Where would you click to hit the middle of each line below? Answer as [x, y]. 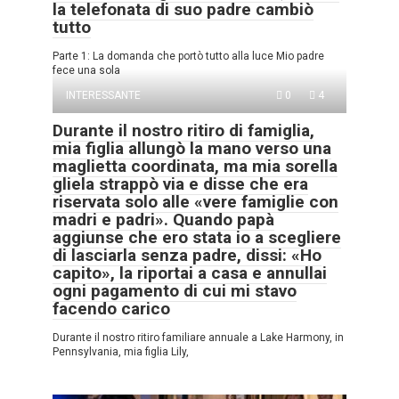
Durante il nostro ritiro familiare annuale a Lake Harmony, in [198, 337]
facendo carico [111, 308]
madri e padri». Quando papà [163, 219]
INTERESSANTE [103, 95]
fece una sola [86, 70]
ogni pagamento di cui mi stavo [175, 290]
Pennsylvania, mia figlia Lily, [121, 351]
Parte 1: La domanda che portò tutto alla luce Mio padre [188, 56]
